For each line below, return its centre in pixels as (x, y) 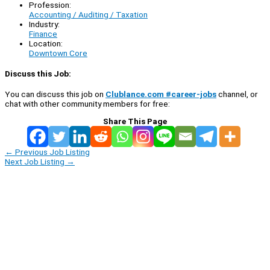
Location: (46, 43)
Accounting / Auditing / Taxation (88, 14)
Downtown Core (58, 53)
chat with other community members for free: (87, 103)
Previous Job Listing (52, 152)
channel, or (237, 94)
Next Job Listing (36, 161)
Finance (43, 33)
